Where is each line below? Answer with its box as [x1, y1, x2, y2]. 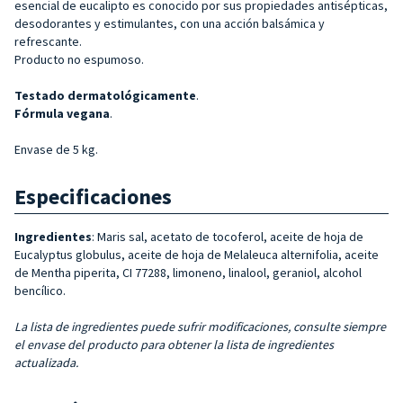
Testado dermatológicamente [14, 86, 196, 103]
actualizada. [14, 354, 78, 371]
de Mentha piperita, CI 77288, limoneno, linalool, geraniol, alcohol [14, 264, 362, 281]
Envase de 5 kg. [14, 140, 98, 157]
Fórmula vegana [14, 104, 110, 121]
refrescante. [14, 32, 82, 49]
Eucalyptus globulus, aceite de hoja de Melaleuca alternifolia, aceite [14, 246, 379, 263]
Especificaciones [14, 182, 172, 210]
